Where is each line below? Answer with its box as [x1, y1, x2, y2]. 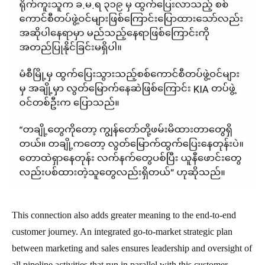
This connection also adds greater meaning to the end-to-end [12, 210, 236, 221]
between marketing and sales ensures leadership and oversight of [12, 243, 252, 254]
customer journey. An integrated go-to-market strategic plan [12, 227, 232, 237]
